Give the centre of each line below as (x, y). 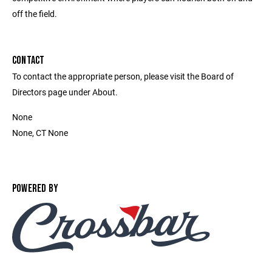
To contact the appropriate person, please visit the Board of (123, 76)
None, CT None (40, 133)
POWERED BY (36, 189)
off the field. (35, 14)
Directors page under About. (65, 92)
